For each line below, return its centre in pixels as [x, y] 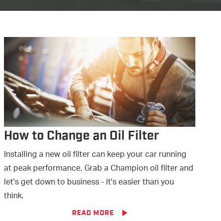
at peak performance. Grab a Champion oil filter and [99, 169]
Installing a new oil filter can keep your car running [95, 155]
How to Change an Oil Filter [82, 136]
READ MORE [93, 213]
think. [14, 196]
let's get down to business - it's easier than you [89, 183]
